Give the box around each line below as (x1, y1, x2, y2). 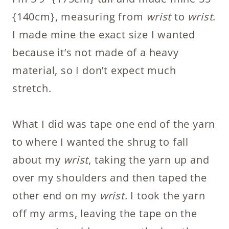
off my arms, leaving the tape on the (12, 207, 197, 220)
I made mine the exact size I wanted (12, 28, 195, 41)
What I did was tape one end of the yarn (12, 117, 216, 131)
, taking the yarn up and (88, 153, 210, 167)
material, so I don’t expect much (12, 63, 176, 77)
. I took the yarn (124, 189, 205, 202)
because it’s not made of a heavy (12, 45, 179, 59)
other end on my (12, 189, 100, 202)
